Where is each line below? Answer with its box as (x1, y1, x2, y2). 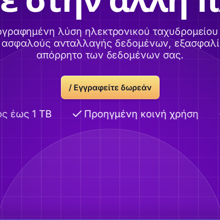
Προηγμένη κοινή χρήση (73, 108, 188, 120)
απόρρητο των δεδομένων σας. (36, 49, 184, 61)
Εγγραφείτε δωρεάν (73, 82, 152, 92)
